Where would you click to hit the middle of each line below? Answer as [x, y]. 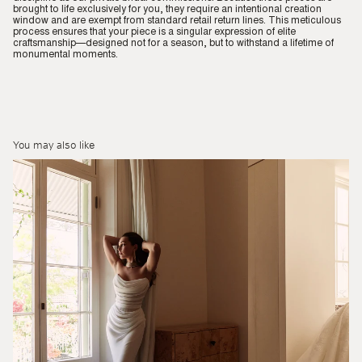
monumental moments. [65, 55]
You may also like [54, 144]
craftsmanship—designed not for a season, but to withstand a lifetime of [173, 43]
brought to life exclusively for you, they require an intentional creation [167, 9]
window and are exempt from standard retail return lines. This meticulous [177, 21]
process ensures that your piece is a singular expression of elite [154, 32]
